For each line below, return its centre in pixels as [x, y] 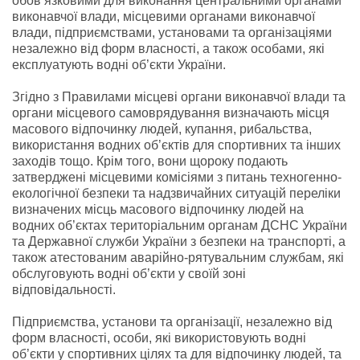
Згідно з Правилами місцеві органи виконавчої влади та [179, 96]
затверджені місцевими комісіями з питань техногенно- [177, 177]
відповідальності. [64, 289]
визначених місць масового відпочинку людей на [158, 209]
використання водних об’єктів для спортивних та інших [176, 145]
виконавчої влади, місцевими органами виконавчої [164, 16]
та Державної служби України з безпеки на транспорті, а [179, 241]
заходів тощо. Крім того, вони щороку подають [150, 161]
